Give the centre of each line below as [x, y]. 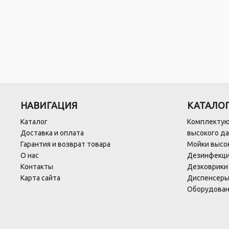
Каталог [34, 122]
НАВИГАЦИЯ [49, 105]
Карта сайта [40, 178]
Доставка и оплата [52, 133]
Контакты [37, 167]
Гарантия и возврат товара [65, 144]
